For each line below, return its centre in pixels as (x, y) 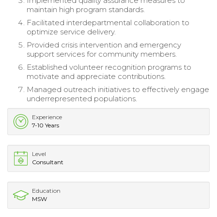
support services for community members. (102, 54)
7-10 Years (46, 125)
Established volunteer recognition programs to (109, 67)
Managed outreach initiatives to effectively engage (118, 89)
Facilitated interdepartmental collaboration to (108, 22)
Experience (47, 117)
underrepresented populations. (82, 98)
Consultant (48, 162)
